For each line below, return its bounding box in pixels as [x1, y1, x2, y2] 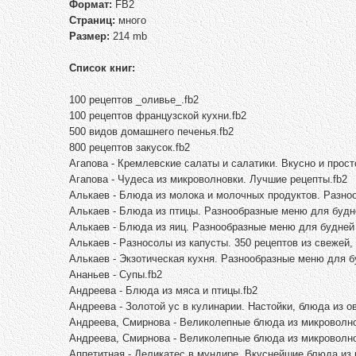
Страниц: [69, 14, 115, 26]
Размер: [69, 29, 110, 42]
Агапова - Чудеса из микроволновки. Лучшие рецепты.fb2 [69, 172, 347, 185]
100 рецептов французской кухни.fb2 [69, 109, 246, 122]
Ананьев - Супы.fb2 [69, 268, 162, 281]
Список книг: [69, 61, 135, 74]
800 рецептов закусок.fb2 [69, 141, 190, 153]
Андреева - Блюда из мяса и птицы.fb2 [69, 284, 257, 296]
